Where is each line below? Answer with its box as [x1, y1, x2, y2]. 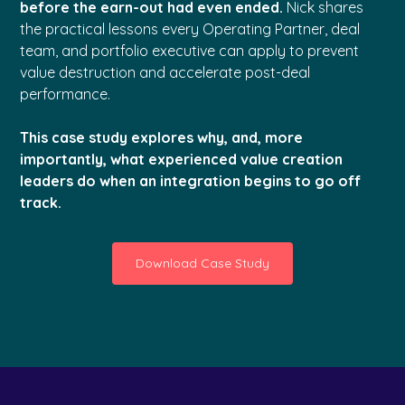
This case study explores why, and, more [20, 127, 304, 146]
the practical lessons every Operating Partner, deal [20, 19, 361, 38]
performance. [20, 84, 111, 103]
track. [20, 193, 62, 212]
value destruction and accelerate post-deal [20, 62, 311, 81]
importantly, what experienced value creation [20, 149, 344, 168]
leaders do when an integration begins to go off [20, 171, 362, 190]
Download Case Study [136, 254, 269, 271]
